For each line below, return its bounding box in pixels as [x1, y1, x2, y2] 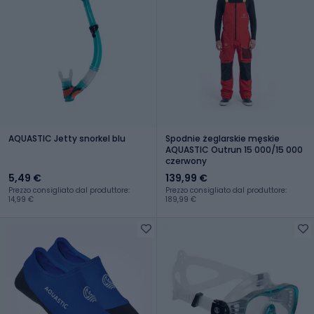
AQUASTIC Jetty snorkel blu [8, 132, 125, 144]
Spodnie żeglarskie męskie [165, 132, 280, 144]
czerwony [165, 154, 207, 167]
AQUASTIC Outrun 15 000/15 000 [165, 143, 303, 156]
